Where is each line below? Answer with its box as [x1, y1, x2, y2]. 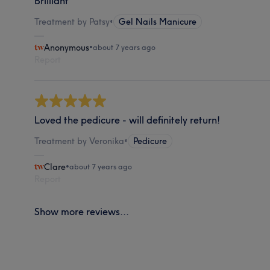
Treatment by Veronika [34, 135, 125, 146]
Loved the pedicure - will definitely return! [34, 113, 221, 126]
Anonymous [44, 42, 90, 53]
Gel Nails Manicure [119, 16, 197, 27]
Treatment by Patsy [34, 16, 110, 27]
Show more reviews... [34, 205, 130, 218]
